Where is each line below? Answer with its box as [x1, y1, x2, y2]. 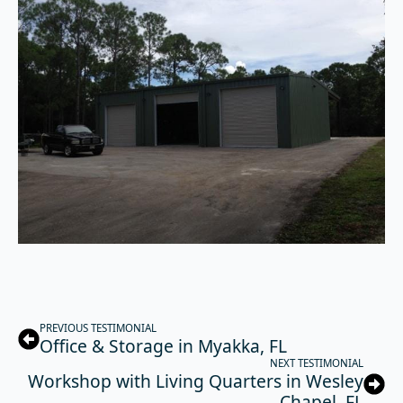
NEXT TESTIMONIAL [270, 356, 363, 371]
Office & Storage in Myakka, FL [40, 334, 287, 359]
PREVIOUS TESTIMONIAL [40, 321, 157, 336]
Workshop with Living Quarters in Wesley [28, 369, 363, 394]
